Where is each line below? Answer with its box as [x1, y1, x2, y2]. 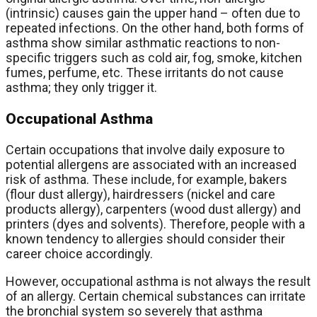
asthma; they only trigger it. [6, 80, 157, 96]
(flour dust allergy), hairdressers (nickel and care [6, 187, 275, 202]
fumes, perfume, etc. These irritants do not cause [6, 65, 284, 81]
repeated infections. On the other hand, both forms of [6, 21, 304, 36]
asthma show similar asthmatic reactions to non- [6, 35, 280, 51]
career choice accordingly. [6, 246, 153, 262]
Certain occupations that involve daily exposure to [6, 142, 284, 158]
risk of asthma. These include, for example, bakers [6, 172, 287, 188]
